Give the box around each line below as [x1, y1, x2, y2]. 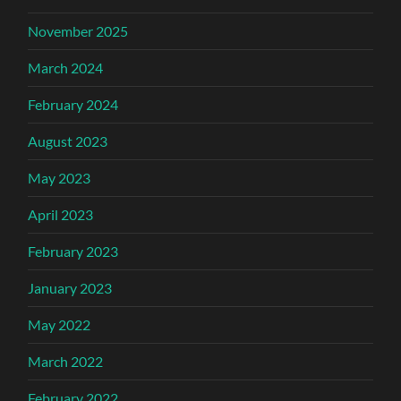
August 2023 [28, 132, 108, 149]
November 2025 [28, 22, 129, 39]
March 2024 [28, 59, 104, 76]
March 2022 [28, 353, 104, 370]
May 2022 [28, 316, 91, 333]
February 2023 [28, 243, 119, 260]
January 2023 [28, 279, 113, 296]
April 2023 [28, 206, 94, 223]
